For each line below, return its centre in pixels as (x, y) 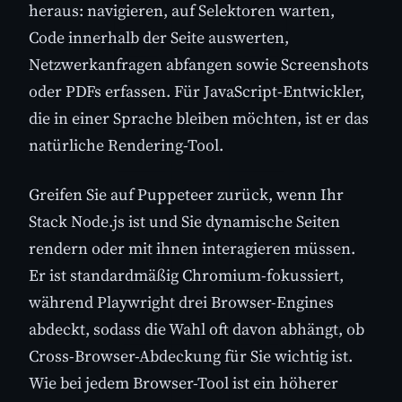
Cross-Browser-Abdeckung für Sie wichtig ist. (191, 356)
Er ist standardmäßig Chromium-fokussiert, (186, 275)
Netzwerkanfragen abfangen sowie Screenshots (199, 65)
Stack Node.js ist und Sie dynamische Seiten (184, 222)
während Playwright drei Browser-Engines (181, 302)
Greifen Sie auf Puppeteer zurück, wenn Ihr (186, 195)
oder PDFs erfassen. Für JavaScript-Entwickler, (197, 92)
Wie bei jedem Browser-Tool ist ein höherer (184, 383)
